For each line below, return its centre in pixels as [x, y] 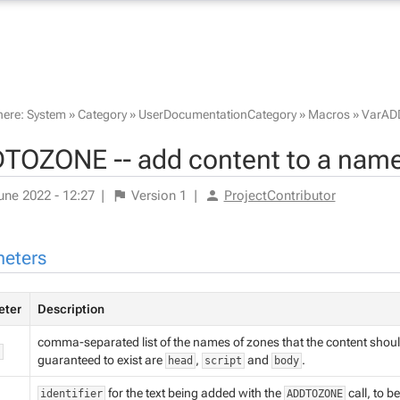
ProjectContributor [279, 196]
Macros [329, 114]
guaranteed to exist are [101, 360]
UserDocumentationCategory [217, 114]
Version [154, 196]
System [46, 114]
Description [71, 309]
